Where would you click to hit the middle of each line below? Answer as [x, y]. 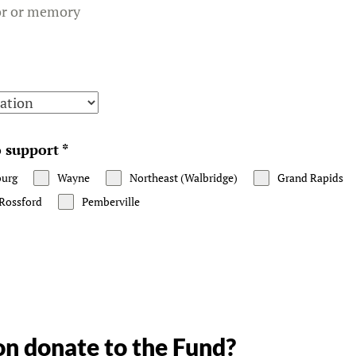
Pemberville [111, 202]
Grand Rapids [310, 177]
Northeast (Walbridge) [184, 177]
